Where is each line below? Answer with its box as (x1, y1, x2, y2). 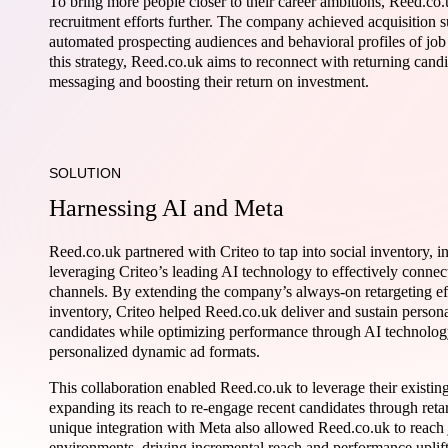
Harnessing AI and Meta (49, 195, 284, 221)
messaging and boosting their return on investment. (49, 73, 369, 90)
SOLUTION (49, 165, 121, 181)
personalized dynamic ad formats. (49, 343, 260, 360)
